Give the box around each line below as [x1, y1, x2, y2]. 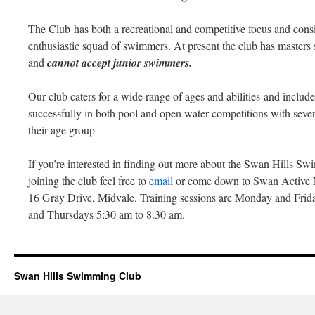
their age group [28, 122, 95, 137]
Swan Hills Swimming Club [14, 269, 141, 283]
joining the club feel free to [28, 173, 149, 188]
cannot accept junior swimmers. [47, 55, 192, 70]
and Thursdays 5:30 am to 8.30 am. [28, 207, 185, 221]
